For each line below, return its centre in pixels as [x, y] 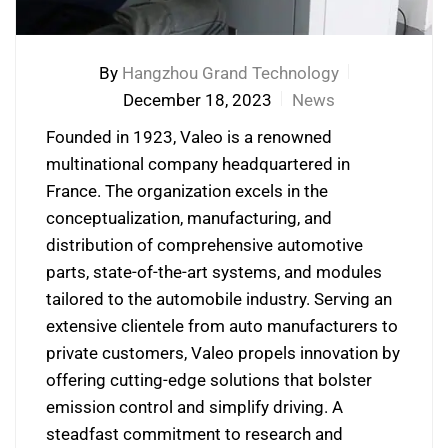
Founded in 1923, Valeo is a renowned [189, 137]
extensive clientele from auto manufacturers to [222, 326]
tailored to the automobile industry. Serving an [219, 299]
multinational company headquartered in [198, 164]
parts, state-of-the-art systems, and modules [214, 272]
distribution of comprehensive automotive [204, 245]
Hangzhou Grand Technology [230, 73]
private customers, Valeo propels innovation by [223, 353]
